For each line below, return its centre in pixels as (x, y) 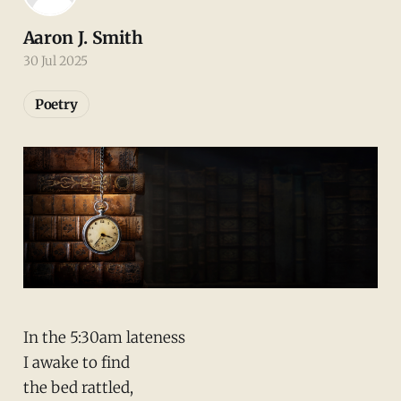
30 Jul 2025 (55, 60)
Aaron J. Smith (83, 37)
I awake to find (76, 362)
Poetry (56, 104)
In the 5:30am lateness (104, 337)
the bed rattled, (78, 387)
